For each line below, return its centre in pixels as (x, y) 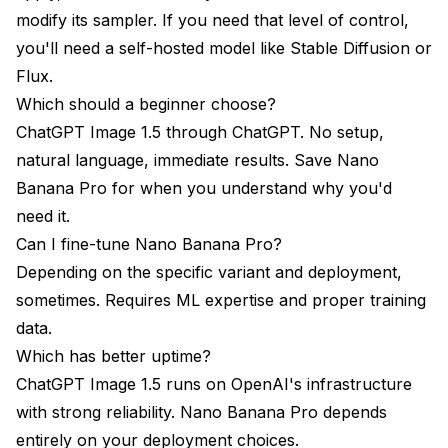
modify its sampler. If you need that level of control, (212, 19)
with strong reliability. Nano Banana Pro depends (201, 411)
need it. (43, 215)
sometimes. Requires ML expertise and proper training (221, 299)
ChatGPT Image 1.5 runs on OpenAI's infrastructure (214, 383)
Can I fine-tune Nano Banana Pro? (149, 243)
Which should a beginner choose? (146, 103)
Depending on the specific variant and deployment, (209, 271)
